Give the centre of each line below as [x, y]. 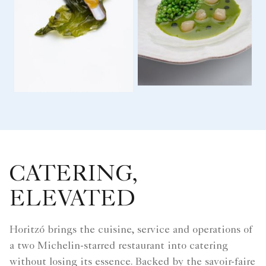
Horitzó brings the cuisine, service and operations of [131, 230]
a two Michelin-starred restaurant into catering [119, 246]
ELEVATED [72, 200]
